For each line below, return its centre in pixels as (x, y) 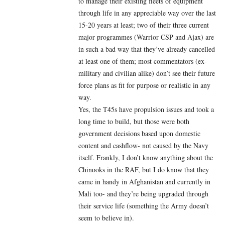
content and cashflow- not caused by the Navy (143, 146)
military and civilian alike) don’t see (131, 73)
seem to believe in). (106, 218)
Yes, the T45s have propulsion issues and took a (146, 109)
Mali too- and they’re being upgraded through (143, 194)
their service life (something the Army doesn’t (144, 206)
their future (199, 73)
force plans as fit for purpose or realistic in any (144, 85)
